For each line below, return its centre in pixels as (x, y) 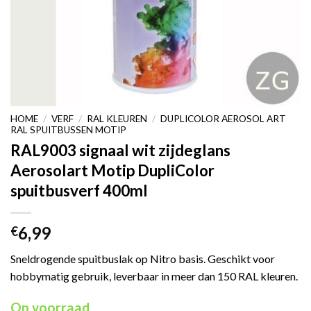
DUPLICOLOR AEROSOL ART (224, 119)
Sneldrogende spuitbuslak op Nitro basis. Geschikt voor (143, 258)
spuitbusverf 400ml (79, 190)
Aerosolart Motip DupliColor (112, 170)
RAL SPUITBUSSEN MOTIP (68, 130)
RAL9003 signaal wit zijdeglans (120, 150)
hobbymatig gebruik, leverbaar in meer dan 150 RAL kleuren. (154, 276)
